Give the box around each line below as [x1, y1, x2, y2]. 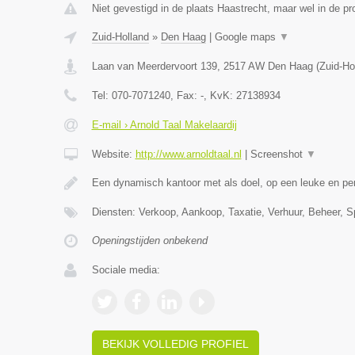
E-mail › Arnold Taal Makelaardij [91, 119, 237, 131]
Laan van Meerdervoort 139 [91, 60, 217, 72]
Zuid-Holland [91, 31, 149, 43]
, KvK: [203, 90, 236, 101]
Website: [91, 148, 136, 160]
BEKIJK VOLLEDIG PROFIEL [101, 338, 249, 350]
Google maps [214, 31, 279, 43]
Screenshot [250, 148, 306, 160]
